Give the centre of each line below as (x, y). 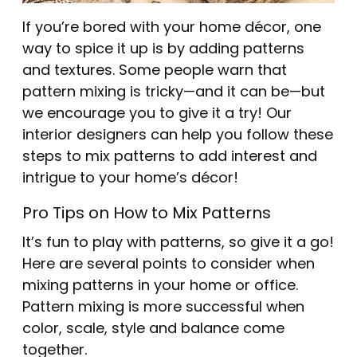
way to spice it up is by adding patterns (163, 49)
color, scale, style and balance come (153, 329)
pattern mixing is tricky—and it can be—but (174, 92)
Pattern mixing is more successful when (163, 308)
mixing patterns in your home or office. (160, 286)
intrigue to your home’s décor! (130, 178)
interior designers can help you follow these (178, 135)
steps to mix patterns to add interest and (170, 157)
